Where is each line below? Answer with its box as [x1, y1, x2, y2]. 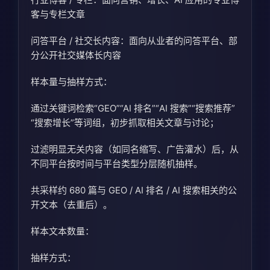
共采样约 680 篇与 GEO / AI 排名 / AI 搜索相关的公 [31, 184, 237, 196]
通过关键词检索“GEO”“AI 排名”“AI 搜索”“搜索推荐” [31, 102, 235, 114]
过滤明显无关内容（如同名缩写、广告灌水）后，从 [31, 143, 239, 155]
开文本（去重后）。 [31, 198, 112, 210]
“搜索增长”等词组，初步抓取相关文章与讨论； [31, 116, 219, 128]
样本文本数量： [31, 225, 94, 237]
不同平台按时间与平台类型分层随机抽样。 [31, 157, 202, 169]
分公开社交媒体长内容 [31, 49, 121, 61]
